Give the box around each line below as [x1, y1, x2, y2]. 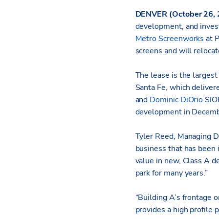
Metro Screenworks [135, 33, 204, 44]
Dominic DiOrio [150, 94, 203, 106]
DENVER [135, 9, 168, 20]
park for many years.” [135, 168, 208, 179]
